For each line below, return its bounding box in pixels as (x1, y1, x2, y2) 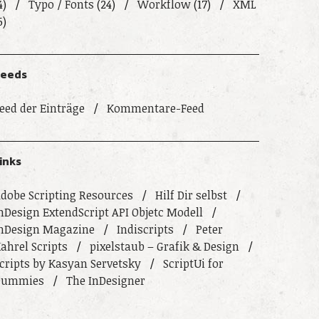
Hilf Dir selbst (155, 187, 227, 203)
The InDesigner (66, 273, 145, 288)
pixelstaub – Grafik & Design (89, 239, 239, 254)
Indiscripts (116, 221, 174, 237)
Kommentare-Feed (106, 100, 204, 116)
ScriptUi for (162, 256, 224, 271)
